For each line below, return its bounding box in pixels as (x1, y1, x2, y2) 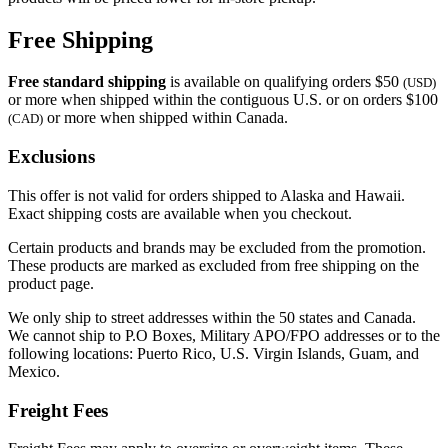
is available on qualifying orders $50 (166, 73, 403, 91)
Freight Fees (8, 399, 108, 421)
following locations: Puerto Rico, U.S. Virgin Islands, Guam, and (8, 344, 419, 362)
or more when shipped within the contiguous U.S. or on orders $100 (8, 91, 438, 109)
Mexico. (8, 362, 60, 380)
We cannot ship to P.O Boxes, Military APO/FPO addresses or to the (8, 326, 440, 344)
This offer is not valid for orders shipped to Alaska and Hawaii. (8, 186, 405, 204)
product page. (8, 274, 94, 292)
